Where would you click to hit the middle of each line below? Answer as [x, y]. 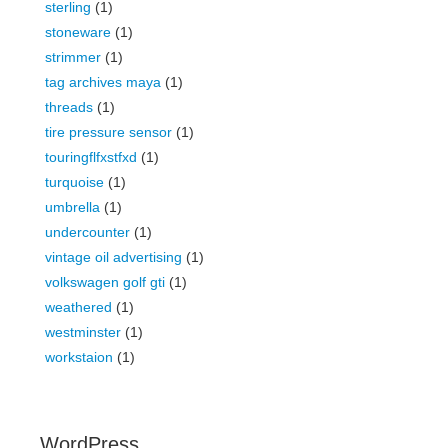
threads [69, 107]
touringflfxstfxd [91, 157]
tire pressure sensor [108, 132]
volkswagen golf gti [105, 282]
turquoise [74, 182]
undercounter [87, 232]
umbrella [72, 207]
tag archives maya [103, 82]
